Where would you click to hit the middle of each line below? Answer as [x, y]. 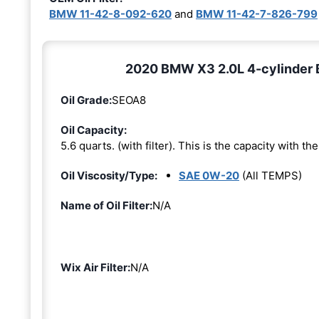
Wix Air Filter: [95, 268]
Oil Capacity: [94, 130]
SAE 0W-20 [209, 176]
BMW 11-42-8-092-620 [110, 14]
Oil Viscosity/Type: [109, 176]
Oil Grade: [86, 100]
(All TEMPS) [271, 176]
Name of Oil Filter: [106, 206]
